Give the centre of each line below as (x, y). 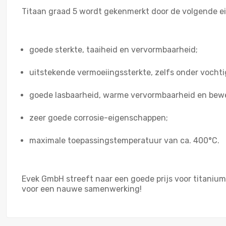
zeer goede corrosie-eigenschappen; (99, 118)
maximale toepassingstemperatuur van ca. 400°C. (124, 140)
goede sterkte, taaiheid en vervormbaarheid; (114, 49)
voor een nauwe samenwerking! (82, 189)
